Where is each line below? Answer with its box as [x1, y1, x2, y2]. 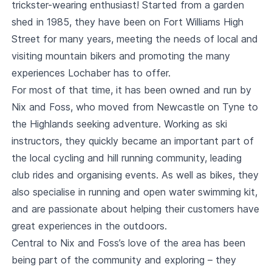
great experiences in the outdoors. [11, 220, 167, 232]
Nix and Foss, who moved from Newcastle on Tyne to [11, 101, 258, 113]
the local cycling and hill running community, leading [11, 152, 242, 164]
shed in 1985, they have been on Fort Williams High [11, 16, 243, 28]
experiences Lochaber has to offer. [11, 67, 171, 79]
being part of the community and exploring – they [11, 254, 236, 266]
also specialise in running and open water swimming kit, [11, 186, 257, 198]
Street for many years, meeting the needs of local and [11, 33, 258, 45]
